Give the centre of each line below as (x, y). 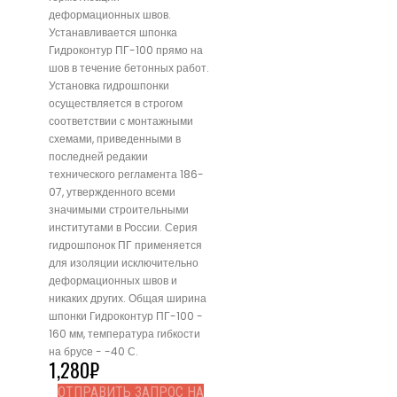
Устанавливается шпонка (113, 33)
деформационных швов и (113, 281)
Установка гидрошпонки (109, 86)
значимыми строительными (119, 210)
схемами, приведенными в (115, 139)
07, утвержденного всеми (112, 192)
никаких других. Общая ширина (128, 299)
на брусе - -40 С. (93, 352)
